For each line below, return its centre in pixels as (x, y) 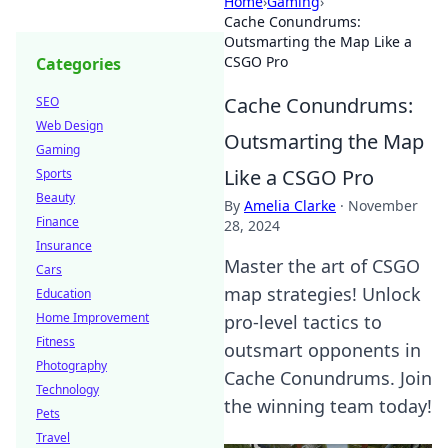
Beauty (55, 197)
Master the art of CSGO (322, 266)
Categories (78, 64)
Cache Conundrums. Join (328, 378)
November (383, 205)
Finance (57, 221)
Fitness (55, 341)
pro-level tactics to (303, 322)
